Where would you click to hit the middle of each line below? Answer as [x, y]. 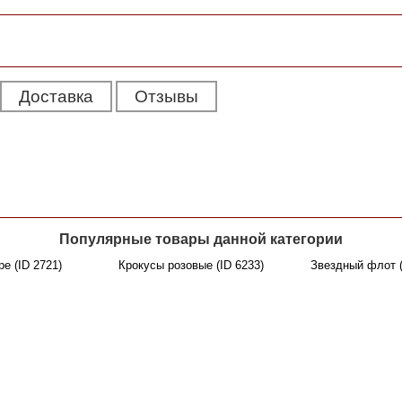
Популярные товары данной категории [201, 240]
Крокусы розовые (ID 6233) [191, 266]
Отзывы [166, 97]
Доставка [56, 97]
